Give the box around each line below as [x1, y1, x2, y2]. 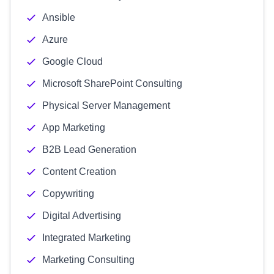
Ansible [42, 12, 75, 23]
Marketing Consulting [42, 254, 135, 265]
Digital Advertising [42, 210, 121, 221]
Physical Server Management [42, 100, 170, 111]
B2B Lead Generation [42, 144, 136, 155]
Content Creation [42, 166, 116, 177]
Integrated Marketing [42, 232, 131, 243]
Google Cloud [42, 56, 103, 67]
